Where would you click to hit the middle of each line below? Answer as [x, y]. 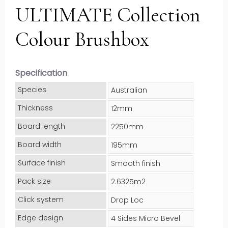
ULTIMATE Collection [108, 15]
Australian [129, 90]
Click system [41, 199]
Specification [41, 73]
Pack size [34, 181]
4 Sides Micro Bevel [146, 218]
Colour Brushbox [82, 39]
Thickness [35, 108]
